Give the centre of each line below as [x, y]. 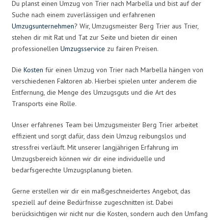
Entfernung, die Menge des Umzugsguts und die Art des [94, 92]
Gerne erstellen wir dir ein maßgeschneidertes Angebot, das [101, 191]
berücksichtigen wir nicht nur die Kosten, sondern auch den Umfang [110, 213]
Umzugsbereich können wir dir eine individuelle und [88, 158]
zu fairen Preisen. [132, 48]
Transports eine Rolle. [44, 103]
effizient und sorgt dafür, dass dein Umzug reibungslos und [99, 136]
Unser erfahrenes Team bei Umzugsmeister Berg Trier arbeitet [105, 124]
